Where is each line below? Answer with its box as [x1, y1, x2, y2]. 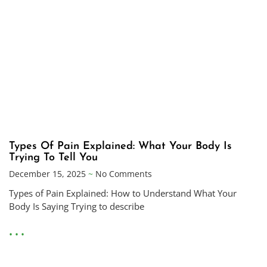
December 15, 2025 [9, 168, 88, 180]
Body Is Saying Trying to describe [9, 200, 144, 213]
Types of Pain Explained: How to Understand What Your [9, 187, 237, 200]
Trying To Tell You [9, 152, 98, 164]
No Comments [93, 168, 152, 180]
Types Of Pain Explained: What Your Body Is [9, 141, 232, 153]
